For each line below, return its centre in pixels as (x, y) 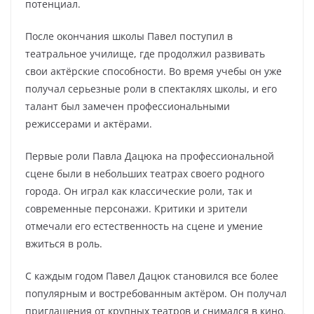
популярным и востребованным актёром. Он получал (156, 293)
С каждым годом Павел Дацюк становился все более (152, 276)
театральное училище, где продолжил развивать (145, 54)
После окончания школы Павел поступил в (129, 36)
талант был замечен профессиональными (128, 106)
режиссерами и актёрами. (89, 124)
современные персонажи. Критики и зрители (136, 209)
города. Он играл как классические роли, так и (139, 191)
